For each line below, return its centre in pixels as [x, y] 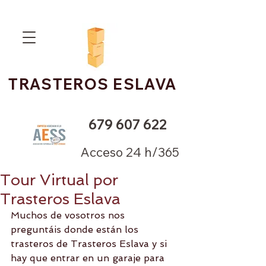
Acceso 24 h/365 [130, 152]
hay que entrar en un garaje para [89, 258]
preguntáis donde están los [76, 229]
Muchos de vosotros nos [69, 215]
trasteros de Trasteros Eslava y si [90, 244]
